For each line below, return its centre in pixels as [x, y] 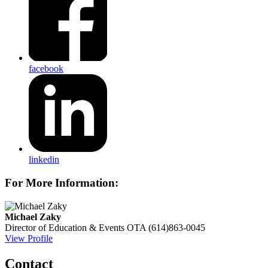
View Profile [29, 238]
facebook [46, 68]
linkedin [44, 160]
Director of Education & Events [65, 227]
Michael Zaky [33, 217]
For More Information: [62, 183]
